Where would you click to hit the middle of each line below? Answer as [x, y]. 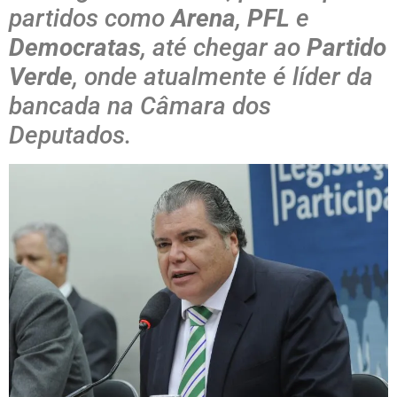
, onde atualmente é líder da [223, 77]
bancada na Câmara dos [140, 106]
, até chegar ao [224, 48]
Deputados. [70, 136]
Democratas [75, 48]
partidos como [90, 19]
